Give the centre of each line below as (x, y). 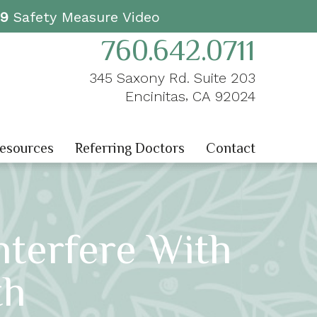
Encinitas (155, 96)
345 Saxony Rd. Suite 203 (172, 78)
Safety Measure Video (84, 17)
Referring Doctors (130, 148)
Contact (231, 148)
